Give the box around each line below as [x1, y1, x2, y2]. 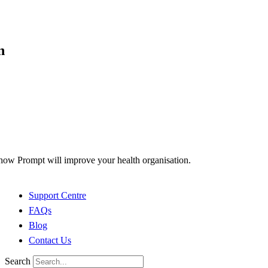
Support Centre [29, 190, 86, 201]
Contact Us [29, 235, 71, 246]
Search [5, 256, 31, 267]
